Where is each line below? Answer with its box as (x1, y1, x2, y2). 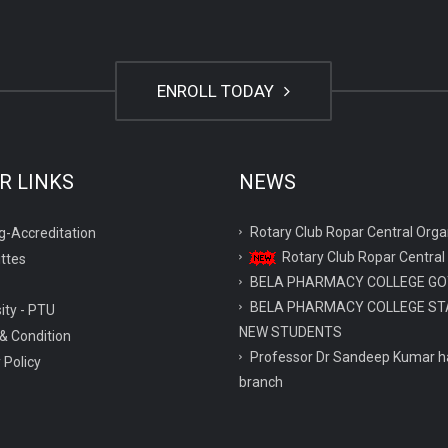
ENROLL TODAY (157, 80, 278, 101)
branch (239, 374, 283, 390)
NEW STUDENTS (239, 324, 342, 340)
